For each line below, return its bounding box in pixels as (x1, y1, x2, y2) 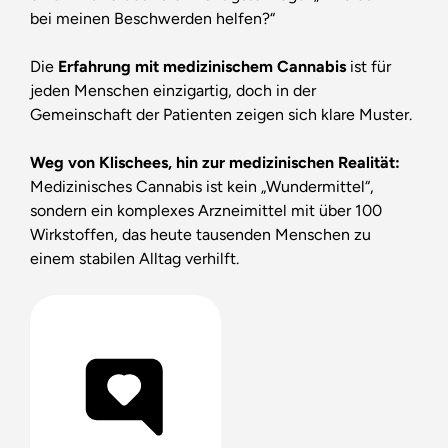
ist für (345, 56, 391, 76)
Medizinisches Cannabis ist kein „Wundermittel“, (29, 176, 374, 196)
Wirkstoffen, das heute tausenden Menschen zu (29, 224, 371, 244)
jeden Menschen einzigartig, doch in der (29, 80, 316, 100)
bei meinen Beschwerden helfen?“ (29, 8, 275, 28)
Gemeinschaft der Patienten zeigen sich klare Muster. (29, 104, 412, 124)
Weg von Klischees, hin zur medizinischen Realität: (29, 152, 400, 172)
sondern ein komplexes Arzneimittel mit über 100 (29, 200, 382, 220)
